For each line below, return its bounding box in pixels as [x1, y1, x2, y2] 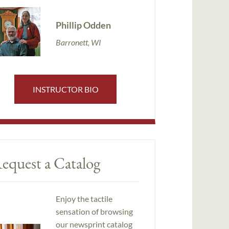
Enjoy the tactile [55, 194, 112, 204]
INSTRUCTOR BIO [32, 84, 99, 94]
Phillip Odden [55, 19, 111, 31]
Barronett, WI [55, 37, 101, 47]
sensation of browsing [55, 207, 133, 217]
